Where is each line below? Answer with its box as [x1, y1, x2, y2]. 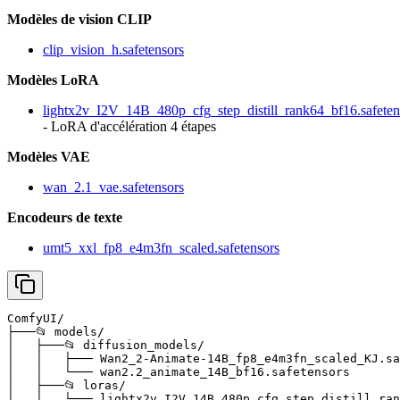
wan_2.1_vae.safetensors [43, 179, 184, 196]
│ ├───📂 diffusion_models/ [7, 338, 204, 353]
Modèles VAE [7, 149, 90, 165]
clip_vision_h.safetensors [43, 42, 184, 58]
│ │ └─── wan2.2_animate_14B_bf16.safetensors [7, 365, 350, 379]
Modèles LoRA [7, 72, 99, 88]
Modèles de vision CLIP [7, 12, 152, 28]
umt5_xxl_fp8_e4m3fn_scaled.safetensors [43, 240, 279, 256]
